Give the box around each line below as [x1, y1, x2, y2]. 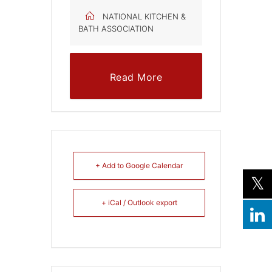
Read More [109, 70, 163, 83]
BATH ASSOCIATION [78, 23, 154, 33]
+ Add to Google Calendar [95, 160, 183, 170]
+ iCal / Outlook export [101, 197, 177, 207]
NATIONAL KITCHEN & [103, 11, 186, 21]
